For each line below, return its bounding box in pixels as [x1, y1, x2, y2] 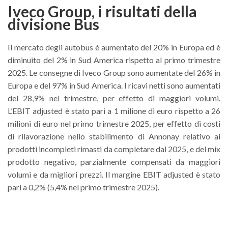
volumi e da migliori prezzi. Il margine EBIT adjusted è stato [8, 169, 220, 179]
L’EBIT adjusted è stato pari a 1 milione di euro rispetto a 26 [8, 106, 220, 116]
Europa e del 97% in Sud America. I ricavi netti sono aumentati [8, 80, 220, 90]
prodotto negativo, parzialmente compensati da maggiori [8, 157, 220, 166]
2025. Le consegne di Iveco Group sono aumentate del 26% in [8, 68, 220, 77]
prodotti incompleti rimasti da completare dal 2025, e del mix [8, 144, 220, 154]
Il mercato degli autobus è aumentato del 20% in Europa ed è [8, 42, 220, 52]
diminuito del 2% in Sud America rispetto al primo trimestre [8, 55, 220, 65]
